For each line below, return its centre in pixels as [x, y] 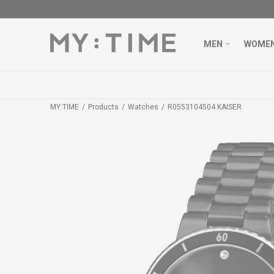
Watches [143, 107]
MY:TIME [65, 107]
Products [103, 107]
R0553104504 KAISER [205, 107]
